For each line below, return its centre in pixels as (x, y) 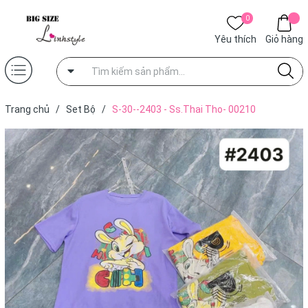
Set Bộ (81, 109)
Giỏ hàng (284, 39)
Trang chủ (27, 109)
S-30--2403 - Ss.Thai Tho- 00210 (184, 109)
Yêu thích (235, 39)
